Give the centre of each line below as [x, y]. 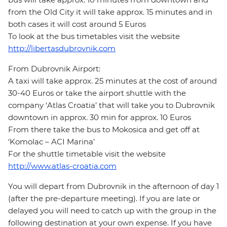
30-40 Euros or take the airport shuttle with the [97, 93]
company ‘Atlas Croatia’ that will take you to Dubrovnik [111, 105]
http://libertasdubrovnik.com [62, 49]
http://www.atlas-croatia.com [62, 166]
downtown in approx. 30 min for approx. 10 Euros [100, 118]
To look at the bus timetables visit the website [94, 36]
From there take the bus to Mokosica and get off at [104, 130]
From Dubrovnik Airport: [54, 69]
